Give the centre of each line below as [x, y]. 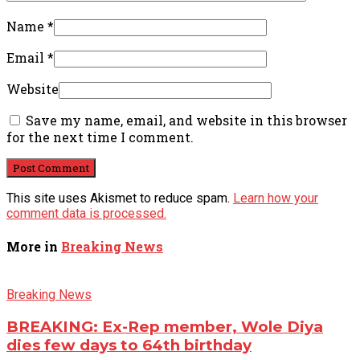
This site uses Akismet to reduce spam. [120, 198]
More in [34, 246]
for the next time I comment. [100, 137]
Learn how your [276, 198]
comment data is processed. [86, 213]
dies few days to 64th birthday [129, 345]
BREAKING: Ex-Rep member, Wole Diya [165, 326]
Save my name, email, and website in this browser [186, 120]
